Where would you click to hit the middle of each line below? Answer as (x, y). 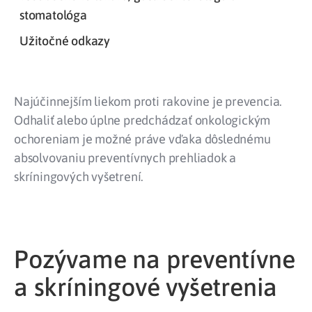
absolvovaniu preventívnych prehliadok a (125, 158)
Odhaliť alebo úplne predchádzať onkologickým (142, 120)
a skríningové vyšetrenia (146, 287)
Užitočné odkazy (65, 41)
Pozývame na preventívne (155, 259)
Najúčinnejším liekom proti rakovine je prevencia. (148, 102)
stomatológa (53, 15)
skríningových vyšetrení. (79, 177)
